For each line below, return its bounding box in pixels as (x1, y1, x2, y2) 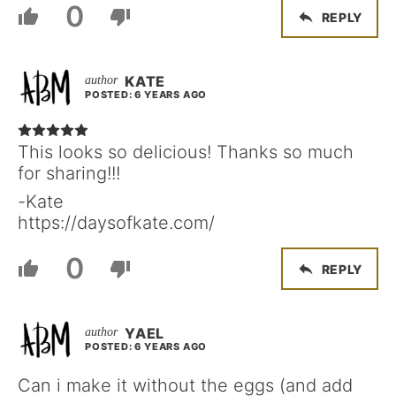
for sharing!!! (18, 163, 120, 185)
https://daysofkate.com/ (18, 212, 215, 234)
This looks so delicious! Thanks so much (18, 141, 354, 164)
